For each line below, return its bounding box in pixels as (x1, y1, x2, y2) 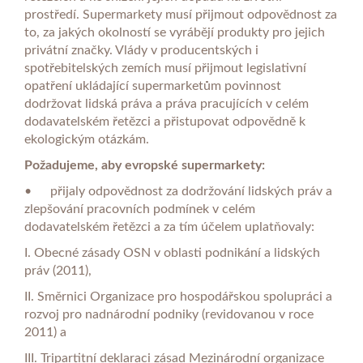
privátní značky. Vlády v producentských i (24, 44, 258, 57)
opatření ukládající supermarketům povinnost (24, 79, 281, 92)
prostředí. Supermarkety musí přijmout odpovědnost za (24, 8, 337, 21)
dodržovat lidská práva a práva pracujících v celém (24, 97, 309, 110)
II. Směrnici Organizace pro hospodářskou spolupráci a (24, 290, 332, 303)
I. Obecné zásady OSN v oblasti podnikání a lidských (24, 246, 320, 259)
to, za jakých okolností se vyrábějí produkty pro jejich (24, 26, 325, 39)
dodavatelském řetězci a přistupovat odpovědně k (24, 115, 305, 128)
